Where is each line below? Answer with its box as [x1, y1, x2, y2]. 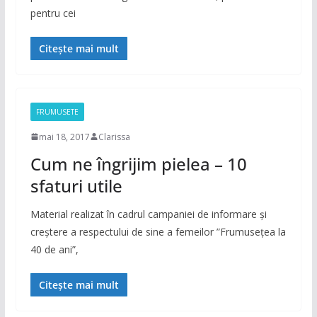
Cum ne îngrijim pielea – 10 [30, 151, 247, 175]
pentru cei [30, 6, 76, 20]
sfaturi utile [30, 173, 122, 197]
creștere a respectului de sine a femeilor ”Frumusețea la [30, 224, 286, 238]
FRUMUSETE [35, 106, 79, 117]
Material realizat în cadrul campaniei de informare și [30, 207, 267, 221]
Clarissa [98, 130, 130, 143]
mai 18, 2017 [38, 130, 90, 143]
